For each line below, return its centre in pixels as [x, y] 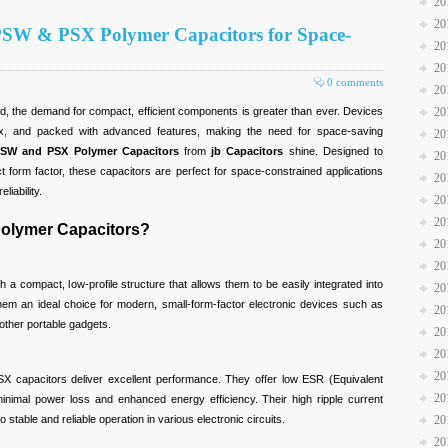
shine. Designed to [333, 151]
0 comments [355, 82]
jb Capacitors [247, 151]
